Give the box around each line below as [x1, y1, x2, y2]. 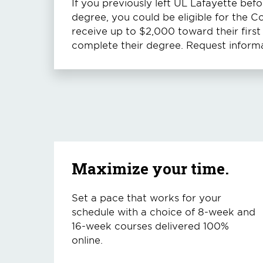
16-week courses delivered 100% [72, 220, 229, 231]
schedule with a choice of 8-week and [72, 205, 255, 217]
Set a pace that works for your [72, 191, 221, 203]
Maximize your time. [72, 159, 229, 178]
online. [72, 234, 103, 245]
